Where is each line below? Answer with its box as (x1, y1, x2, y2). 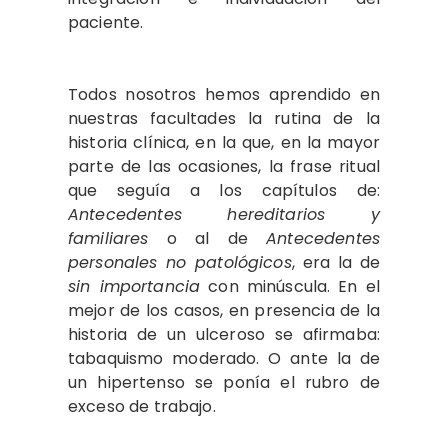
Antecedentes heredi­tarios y (68, 202, 380, 226)
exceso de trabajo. (68, 394, 220, 418)
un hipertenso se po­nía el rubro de (68, 370, 380, 394)
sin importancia (68, 274, 201, 298)
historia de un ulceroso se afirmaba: (68, 322, 380, 346)
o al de (148, 226, 267, 250)
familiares (68, 226, 149, 250)
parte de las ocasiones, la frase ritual (68, 154, 380, 178)
